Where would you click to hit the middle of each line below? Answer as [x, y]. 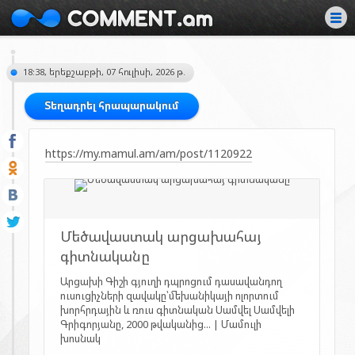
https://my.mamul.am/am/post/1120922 [149, 153]
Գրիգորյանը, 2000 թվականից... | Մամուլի [161, 324]
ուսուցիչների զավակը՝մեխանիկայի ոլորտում [170, 296]
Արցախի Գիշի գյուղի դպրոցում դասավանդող [172, 281]
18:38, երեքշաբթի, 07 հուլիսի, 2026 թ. [104, 72]
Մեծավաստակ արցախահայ [161, 236]
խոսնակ [81, 338]
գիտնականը [105, 256]
